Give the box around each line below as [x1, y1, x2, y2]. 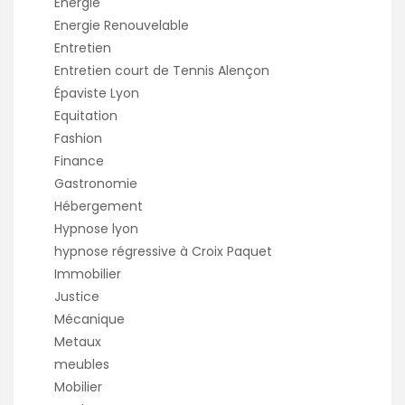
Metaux [54, 333, 101, 352]
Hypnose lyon [54, 220, 138, 239]
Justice [54, 287, 99, 306]
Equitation [54, 107, 118, 126]
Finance [54, 152, 104, 171]
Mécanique [54, 310, 125, 329]
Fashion [54, 129, 102, 148]
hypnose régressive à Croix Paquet [54, 242, 272, 261]
